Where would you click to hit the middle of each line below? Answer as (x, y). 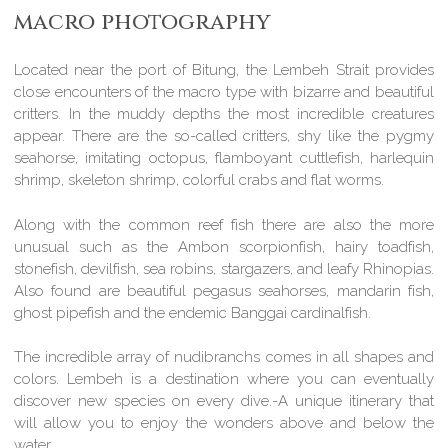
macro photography (145, 21)
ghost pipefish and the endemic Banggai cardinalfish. (193, 312)
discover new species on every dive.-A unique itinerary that (224, 401)
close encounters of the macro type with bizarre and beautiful (224, 92)
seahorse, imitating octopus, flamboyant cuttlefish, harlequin (224, 158)
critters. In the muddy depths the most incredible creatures (224, 114)
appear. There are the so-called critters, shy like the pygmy (224, 136)
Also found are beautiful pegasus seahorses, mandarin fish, (224, 290)
